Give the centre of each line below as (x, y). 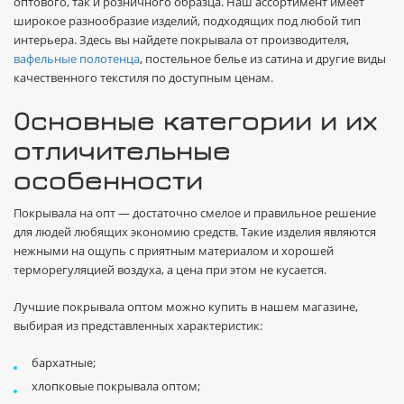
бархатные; (64, 363)
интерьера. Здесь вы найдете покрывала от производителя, (181, 40)
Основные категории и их (196, 120)
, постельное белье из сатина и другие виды (263, 59)
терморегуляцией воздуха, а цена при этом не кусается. (170, 270)
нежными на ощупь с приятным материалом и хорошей (174, 251)
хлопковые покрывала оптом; (116, 386)
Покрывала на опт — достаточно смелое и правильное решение (195, 213)
